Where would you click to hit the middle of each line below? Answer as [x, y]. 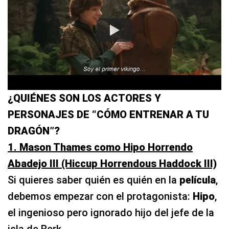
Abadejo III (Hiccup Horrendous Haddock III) [112, 164]
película [198, 180]
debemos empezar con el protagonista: [100, 197]
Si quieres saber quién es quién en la [94, 180]
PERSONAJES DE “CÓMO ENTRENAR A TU [108, 115]
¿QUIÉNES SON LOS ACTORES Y [84, 98]
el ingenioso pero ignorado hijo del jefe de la [111, 213]
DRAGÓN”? [34, 131]
